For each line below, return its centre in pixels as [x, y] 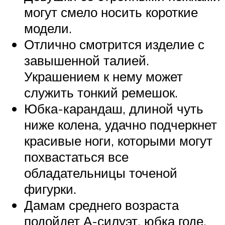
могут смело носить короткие [111, 12]
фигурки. [50, 189]
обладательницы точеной [101, 173]
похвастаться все [76, 157]
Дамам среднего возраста [101, 205]
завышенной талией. [87, 61]
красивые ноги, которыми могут [118, 141]
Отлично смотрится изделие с [114, 44]
